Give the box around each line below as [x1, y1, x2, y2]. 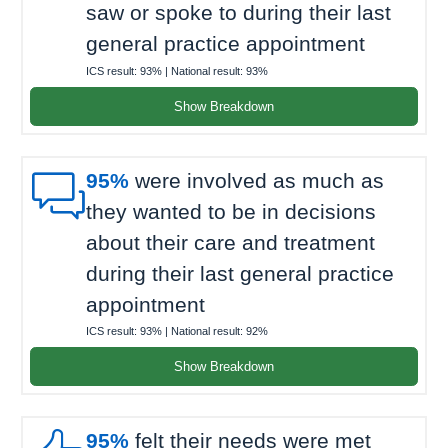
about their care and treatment [86, 230, 375, 254]
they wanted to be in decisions [86, 199, 376, 223]
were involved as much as [129, 168, 384, 192]
